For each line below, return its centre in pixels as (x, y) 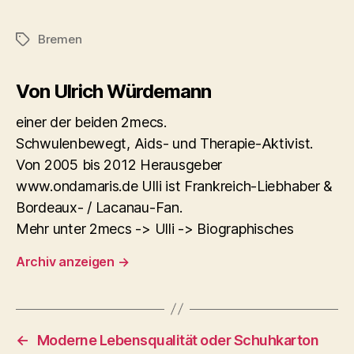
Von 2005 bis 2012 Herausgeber (119, 164)
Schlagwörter (53, 40)
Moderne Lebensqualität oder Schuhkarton (178, 340)
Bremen (60, 39)
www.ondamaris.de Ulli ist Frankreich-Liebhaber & (175, 186)
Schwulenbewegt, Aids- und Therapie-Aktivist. (165, 143)
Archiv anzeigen (67, 261)
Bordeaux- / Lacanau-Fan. (99, 207)
